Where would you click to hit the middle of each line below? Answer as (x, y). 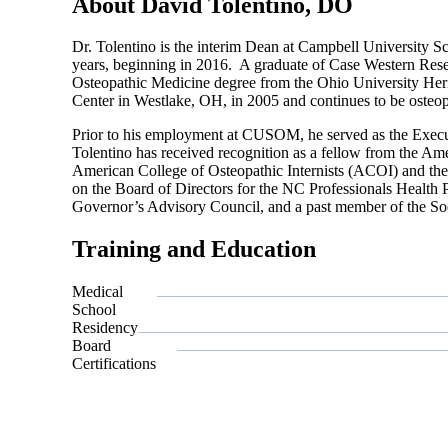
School (94, 310)
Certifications (114, 364)
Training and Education (194, 249)
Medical (97, 292)
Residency (105, 328)
